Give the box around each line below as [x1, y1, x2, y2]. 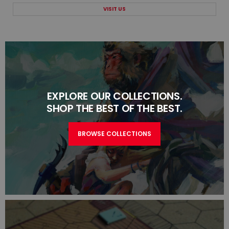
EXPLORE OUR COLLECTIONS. [47, 89, 182, 104]
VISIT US [103, 5, 126, 13]
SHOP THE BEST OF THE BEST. [47, 101, 182, 116]
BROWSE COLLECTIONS [78, 129, 151, 139]
